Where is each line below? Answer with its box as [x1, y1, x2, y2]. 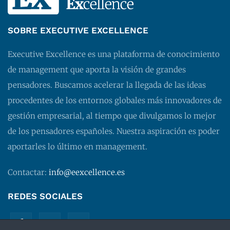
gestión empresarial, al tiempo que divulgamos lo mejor [8, 111, 216, 121]
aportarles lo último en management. [8, 142, 147, 152]
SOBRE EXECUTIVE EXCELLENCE [8, 25, 148, 36]
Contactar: [8, 167, 49, 178]
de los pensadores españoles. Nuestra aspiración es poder [8, 126, 220, 137]
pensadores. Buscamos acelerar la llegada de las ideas [8, 80, 206, 90]
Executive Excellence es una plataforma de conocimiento [8, 49, 220, 60]
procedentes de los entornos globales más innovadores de [8, 95, 222, 106]
